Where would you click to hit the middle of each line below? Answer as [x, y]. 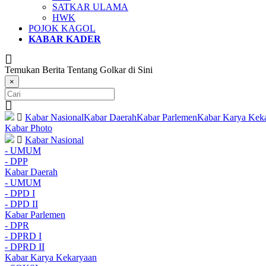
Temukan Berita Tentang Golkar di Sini [79, 70]
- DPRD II [25, 247]
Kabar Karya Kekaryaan [51, 257]
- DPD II [21, 204]
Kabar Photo [28, 128]
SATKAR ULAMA [90, 7]
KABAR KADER [65, 39]
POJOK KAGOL [62, 28]
